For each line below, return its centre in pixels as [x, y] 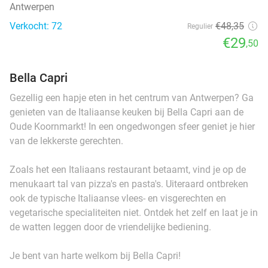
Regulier [200, 26]
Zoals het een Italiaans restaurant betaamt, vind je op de [128, 169]
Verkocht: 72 [36, 26]
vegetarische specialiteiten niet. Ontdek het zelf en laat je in [134, 212]
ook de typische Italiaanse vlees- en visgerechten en [118, 198]
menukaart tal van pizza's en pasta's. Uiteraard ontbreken [129, 184]
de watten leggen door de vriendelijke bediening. [112, 227]
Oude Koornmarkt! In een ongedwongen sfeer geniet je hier [132, 126]
